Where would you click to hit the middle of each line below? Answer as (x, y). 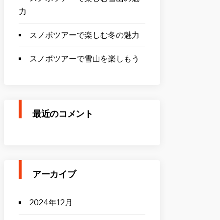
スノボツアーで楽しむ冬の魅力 (84, 35)
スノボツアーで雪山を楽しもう (84, 59)
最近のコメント (63, 114)
